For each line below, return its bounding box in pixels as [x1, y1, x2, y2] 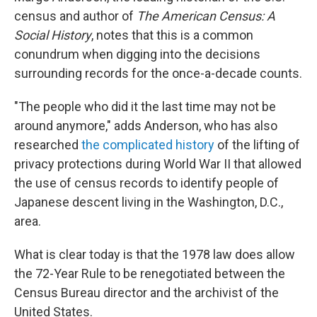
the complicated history [81, 137, 214, 153]
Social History [14, 28, 91, 43]
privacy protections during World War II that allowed [14, 156, 301, 172]
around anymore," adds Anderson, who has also [14, 118, 277, 134]
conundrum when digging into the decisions [14, 47, 260, 62]
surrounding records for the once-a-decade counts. [14, 66, 302, 81]
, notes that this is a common [91, 28, 253, 43]
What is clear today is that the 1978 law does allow [14, 247, 295, 263]
